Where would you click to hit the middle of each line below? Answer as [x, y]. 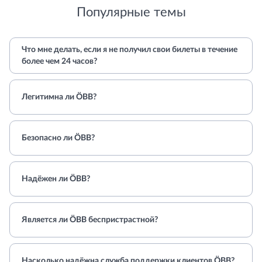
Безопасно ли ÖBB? [58, 138]
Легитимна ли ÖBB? [59, 97]
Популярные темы [131, 12]
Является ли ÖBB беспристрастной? [90, 220]
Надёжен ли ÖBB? [56, 179]
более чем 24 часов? [59, 61]
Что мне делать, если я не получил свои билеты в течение [130, 50]
